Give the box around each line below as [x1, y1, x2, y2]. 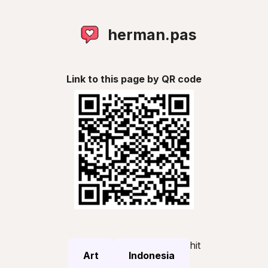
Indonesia [128, 249, 175, 261]
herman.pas [107, 26, 197, 44]
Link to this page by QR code [66, 73, 202, 85]
